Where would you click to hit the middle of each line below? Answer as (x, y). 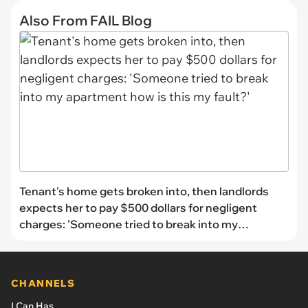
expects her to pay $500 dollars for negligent (138, 208)
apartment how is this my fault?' (104, 241)
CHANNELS (43, 284)
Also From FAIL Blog (86, 20)
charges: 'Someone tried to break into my (129, 224)
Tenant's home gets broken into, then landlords (144, 191)
